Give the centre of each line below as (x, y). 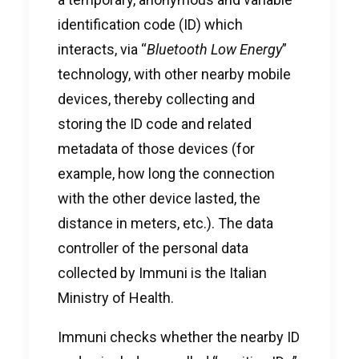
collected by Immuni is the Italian (162, 273)
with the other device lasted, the (159, 198)
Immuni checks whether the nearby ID (179, 337)
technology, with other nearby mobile (174, 74)
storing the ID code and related (155, 124)
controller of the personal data (153, 248)
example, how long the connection (166, 173)
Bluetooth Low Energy (214, 49)
